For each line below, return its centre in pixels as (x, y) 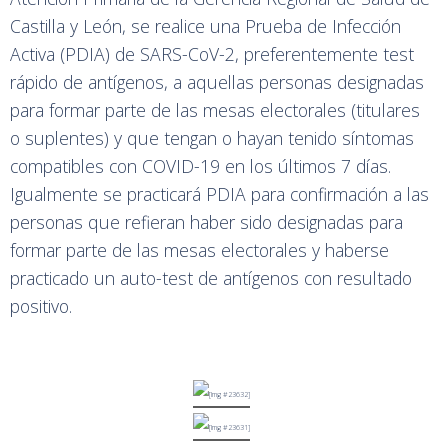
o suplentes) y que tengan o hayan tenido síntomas (212, 138)
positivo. (41, 306)
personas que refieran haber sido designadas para (206, 222)
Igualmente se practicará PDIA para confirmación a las (219, 194)
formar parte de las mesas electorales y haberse (199, 250)
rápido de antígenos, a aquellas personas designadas (217, 82)
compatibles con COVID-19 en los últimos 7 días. (200, 166)
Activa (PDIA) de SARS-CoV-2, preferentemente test (212, 54)
